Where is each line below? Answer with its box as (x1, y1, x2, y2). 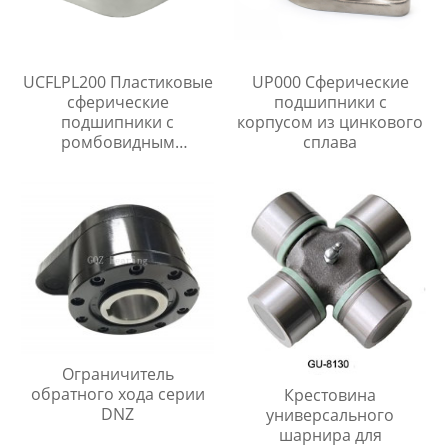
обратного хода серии (30, 383, 205, 406)
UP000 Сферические (251, 70, 409, 93)
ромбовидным (60, 130, 175, 153)
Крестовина (284, 383, 377, 406)
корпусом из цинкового (237, 110, 424, 133)
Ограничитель (61, 363, 174, 386)
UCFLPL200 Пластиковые (22, 70, 213, 93)
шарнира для (278, 423, 382, 446)
